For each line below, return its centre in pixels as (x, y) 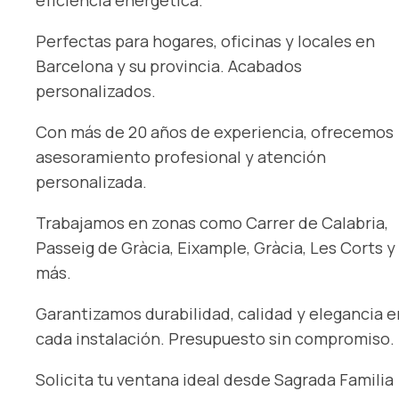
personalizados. (96, 91)
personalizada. (91, 182)
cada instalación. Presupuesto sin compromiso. (215, 339)
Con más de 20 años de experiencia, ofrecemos (215, 132)
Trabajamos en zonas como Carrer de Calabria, (212, 223)
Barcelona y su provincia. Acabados (169, 66)
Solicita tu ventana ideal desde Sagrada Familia (215, 380)
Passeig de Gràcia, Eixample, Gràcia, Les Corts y (216, 248)
